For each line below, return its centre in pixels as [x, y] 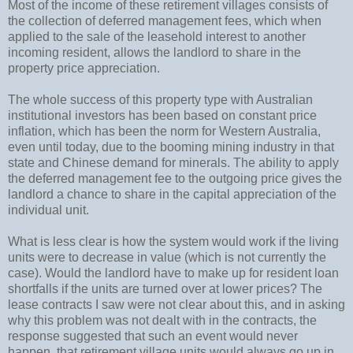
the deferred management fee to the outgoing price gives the [175, 178]
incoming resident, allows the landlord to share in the [154, 52]
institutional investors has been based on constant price [162, 115]
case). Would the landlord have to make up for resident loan [173, 273]
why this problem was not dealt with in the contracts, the [162, 320]
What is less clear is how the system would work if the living [173, 241]
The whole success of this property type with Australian [160, 99]
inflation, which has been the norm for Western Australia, [164, 131]
